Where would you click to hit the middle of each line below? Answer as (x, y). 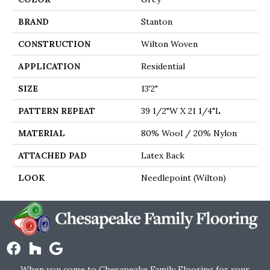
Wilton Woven (169, 44)
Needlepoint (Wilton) (184, 178)
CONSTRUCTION (54, 44)
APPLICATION (49, 66)
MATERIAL (42, 133)
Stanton (157, 22)
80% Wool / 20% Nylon (189, 133)
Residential (163, 66)
